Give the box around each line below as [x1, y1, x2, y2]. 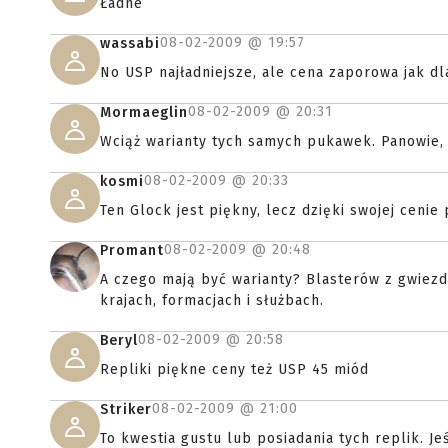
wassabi [100, 35, 160, 52]
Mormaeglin [100, 104, 188, 121]
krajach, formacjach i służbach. [100, 292, 324, 309]
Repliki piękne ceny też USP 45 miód [100, 361, 369, 378]
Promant [100, 242, 164, 259]
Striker [100, 401, 152, 418]
